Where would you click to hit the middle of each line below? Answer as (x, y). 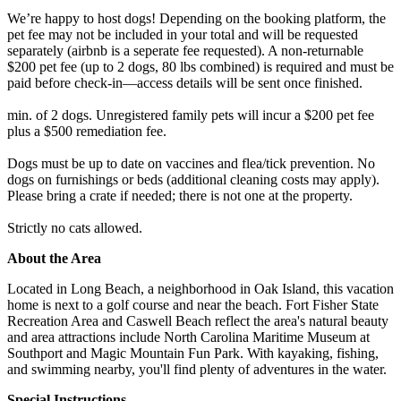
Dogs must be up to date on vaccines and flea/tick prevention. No (191, 163)
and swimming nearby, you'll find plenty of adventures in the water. (197, 369)
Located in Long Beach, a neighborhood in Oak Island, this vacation (200, 288)
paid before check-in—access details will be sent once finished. (185, 82)
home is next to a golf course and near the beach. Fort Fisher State (193, 304)
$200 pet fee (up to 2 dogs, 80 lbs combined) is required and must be (200, 66)
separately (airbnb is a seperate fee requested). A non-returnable (185, 50)
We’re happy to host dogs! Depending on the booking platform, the (196, 18)
